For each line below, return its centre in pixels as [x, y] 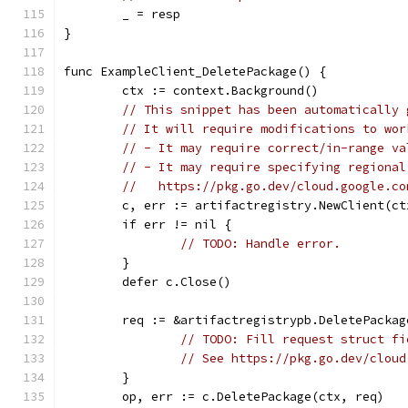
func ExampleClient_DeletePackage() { [195, 71]
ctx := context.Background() [220, 91]
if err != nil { [177, 224]
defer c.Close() [177, 282]
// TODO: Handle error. [260, 244]
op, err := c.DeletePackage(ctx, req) [253, 397]
